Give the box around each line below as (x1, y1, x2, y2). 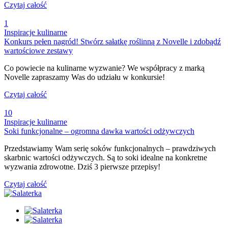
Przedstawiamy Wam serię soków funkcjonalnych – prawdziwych (4, 144, 216, 153)
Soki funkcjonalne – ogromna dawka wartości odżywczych (4, 126, 194, 135)
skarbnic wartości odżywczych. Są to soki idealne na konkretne (4, 153, 207, 162)
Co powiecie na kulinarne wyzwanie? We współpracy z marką (4, 63, 205, 72)
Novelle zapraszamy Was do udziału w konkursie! (4, 72, 167, 81)
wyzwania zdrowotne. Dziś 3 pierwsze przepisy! (4, 162, 160, 171)
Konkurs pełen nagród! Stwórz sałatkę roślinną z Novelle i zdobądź (4, 37, 221, 46)
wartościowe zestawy (4, 46, 73, 55)
